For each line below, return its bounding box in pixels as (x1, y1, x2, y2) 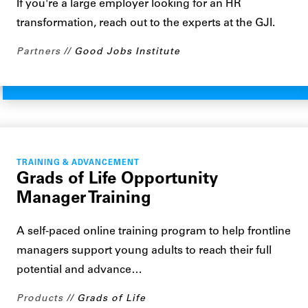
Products (16, 294, 63, 304)
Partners (16, 47, 60, 57)
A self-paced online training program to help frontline (16, 226, 291, 237)
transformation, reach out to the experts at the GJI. (16, 18, 275, 29)
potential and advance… (16, 265, 142, 276)
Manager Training (16, 190, 151, 207)
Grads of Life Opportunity (16, 171, 218, 188)
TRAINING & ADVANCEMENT (16, 159, 140, 167)
